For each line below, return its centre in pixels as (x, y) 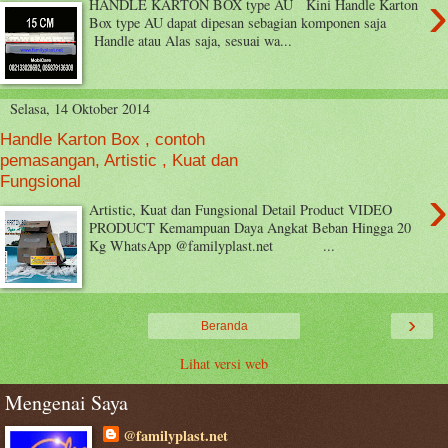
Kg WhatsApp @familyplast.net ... (212, 245)
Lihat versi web (224, 364)
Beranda (224, 326)
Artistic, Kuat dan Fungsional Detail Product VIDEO (241, 209)
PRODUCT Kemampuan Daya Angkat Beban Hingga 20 (250, 227)
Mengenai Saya (66, 403)
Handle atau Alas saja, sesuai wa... (191, 41)
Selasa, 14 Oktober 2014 (80, 108)
